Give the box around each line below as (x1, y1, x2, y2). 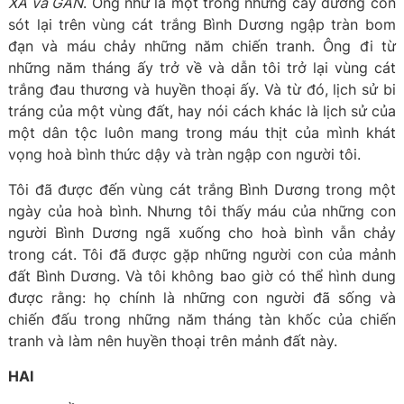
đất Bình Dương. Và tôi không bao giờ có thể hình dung (8, 267, 396, 285)
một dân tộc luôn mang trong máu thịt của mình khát (8, 124, 396, 142)
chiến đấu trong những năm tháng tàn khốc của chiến (8, 310, 396, 328)
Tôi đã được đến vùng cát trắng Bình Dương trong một (8, 180, 396, 198)
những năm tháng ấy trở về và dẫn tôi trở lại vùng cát (8, 59, 396, 77)
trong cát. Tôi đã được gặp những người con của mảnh (8, 245, 396, 263)
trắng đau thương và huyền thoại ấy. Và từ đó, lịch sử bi (8, 80, 396, 98)
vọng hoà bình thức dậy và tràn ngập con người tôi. (8, 145, 362, 163)
